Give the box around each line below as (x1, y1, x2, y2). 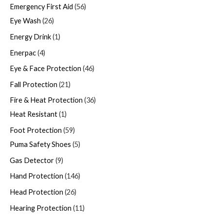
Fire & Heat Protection (10, 96, 83, 105)
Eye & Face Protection (10, 64, 81, 73)
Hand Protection (10, 172, 63, 181)
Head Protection (10, 188, 63, 197)
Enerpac (10, 48, 36, 57)
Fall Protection (10, 80, 57, 89)
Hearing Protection (10, 203, 72, 212)
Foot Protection (10, 126, 62, 135)
